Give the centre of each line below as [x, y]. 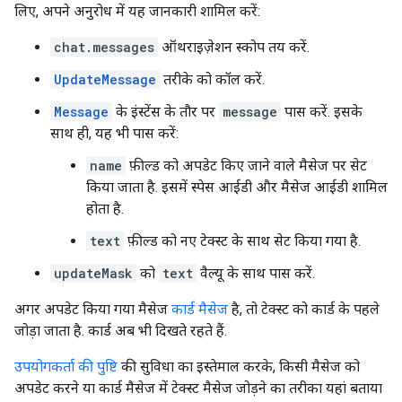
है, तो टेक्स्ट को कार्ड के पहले [304, 309]
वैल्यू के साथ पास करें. [256, 273]
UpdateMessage [105, 79]
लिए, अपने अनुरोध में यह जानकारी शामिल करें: [137, 11]
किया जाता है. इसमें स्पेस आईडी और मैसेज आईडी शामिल [237, 187]
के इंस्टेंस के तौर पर [166, 112]
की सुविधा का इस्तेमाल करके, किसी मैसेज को [239, 367]
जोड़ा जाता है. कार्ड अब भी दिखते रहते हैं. [121, 331]
